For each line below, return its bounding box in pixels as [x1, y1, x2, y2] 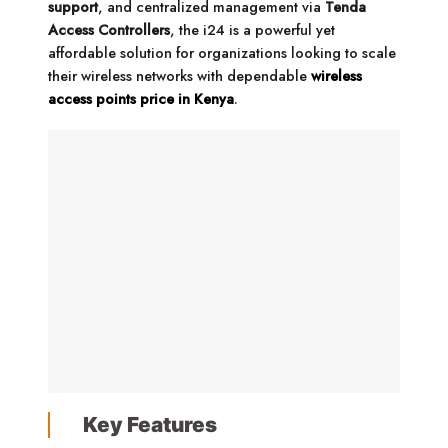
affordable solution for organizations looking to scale [48, 42, 397, 63]
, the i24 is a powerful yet [170, 19, 336, 40]
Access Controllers [48, 19, 171, 40]
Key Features [82, 412, 217, 438]
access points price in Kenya [48, 88, 235, 109]
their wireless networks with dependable [48, 65, 312, 86]
